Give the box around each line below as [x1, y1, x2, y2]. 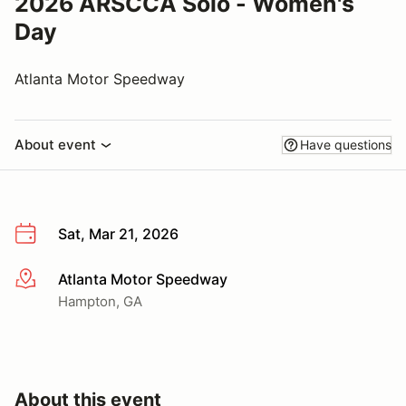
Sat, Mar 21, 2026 [58, 225, 179, 243]
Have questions [300, 137, 391, 152]
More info [14, 270, 80, 289]
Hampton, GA [58, 292, 142, 310]
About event [14, 136, 96, 153]
